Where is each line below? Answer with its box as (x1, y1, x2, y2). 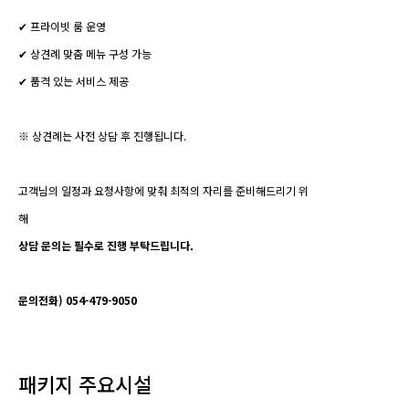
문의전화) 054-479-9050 (18, 292, 137, 309)
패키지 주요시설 (18, 369, 152, 399)
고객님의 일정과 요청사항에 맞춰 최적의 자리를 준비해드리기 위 (18, 183, 309, 199)
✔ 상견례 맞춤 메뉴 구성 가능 (18, 46, 152, 62)
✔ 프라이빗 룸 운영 (18, 18, 106, 35)
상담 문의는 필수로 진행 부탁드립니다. (18, 237, 194, 254)
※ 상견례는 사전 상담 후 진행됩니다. (18, 128, 186, 144)
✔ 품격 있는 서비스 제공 (18, 73, 129, 89)
